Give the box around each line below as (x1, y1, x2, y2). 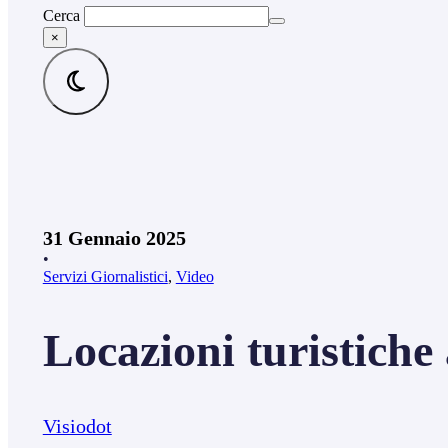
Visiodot (42, 415, 112, 438)
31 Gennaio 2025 (42, 227, 186, 250)
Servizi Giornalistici (42, 268, 168, 286)
